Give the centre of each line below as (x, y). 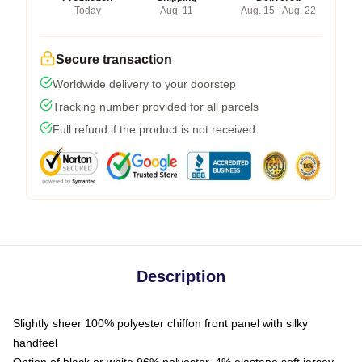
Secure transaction (114, 60)
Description (181, 277)
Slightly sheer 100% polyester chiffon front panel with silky (160, 324)
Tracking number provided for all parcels (156, 107)
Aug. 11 (177, 11)
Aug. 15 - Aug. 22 (278, 11)
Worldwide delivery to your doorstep (144, 84)
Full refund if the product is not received (154, 130)
